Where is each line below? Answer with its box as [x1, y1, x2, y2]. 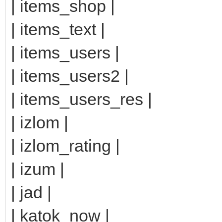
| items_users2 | [11, 66, 129, 85]
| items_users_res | [11, 89, 152, 109]
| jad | [11, 182, 52, 202]
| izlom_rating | [11, 136, 120, 155]
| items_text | [11, 19, 105, 39]
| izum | [11, 159, 64, 178]
